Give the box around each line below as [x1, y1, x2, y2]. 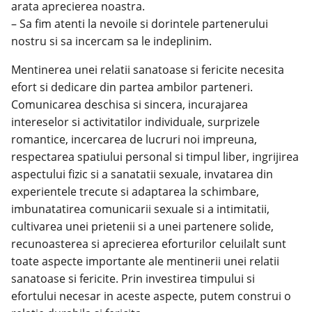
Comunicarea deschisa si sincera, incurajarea [11, 97, 248, 113]
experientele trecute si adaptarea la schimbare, [11, 184, 259, 200]
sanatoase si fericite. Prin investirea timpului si [11, 271, 255, 287]
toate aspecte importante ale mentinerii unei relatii [11, 253, 279, 270]
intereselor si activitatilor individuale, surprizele [11, 114, 260, 130]
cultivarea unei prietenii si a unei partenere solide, [11, 219, 274, 235]
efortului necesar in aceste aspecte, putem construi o [11, 288, 291, 304]
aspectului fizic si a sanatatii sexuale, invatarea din [11, 166, 273, 182]
